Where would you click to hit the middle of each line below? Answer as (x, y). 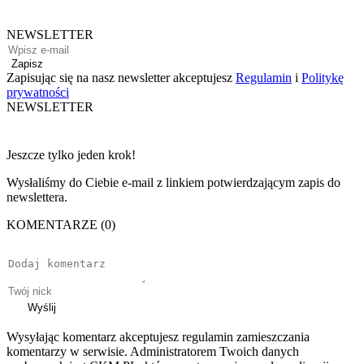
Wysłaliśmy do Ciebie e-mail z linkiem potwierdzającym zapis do (173, 182)
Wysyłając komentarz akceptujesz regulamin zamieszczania (158, 336)
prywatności (38, 92)
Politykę (323, 77)
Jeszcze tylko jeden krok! (71, 154)
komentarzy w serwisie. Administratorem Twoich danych (153, 351)
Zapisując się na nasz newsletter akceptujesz (121, 77)
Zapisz (27, 63)
